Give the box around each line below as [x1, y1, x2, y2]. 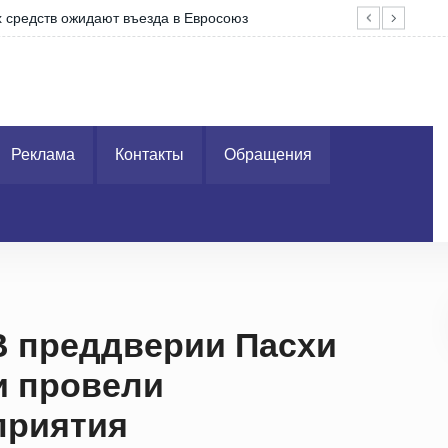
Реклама [11, 146, 75, 163]
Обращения [224, 146, 312, 163]
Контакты [115, 146, 184, 163]
